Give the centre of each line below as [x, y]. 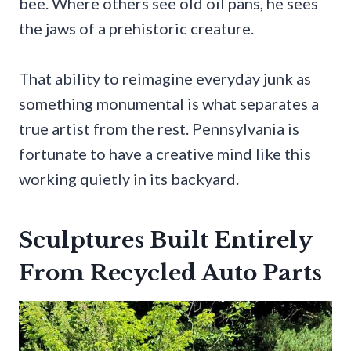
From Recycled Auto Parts [170, 273]
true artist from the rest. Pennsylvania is [159, 129]
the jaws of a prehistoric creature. [136, 29]
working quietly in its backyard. [129, 179]
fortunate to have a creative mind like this [165, 154]
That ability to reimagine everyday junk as [165, 79]
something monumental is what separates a [169, 104]
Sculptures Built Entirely [165, 241]
